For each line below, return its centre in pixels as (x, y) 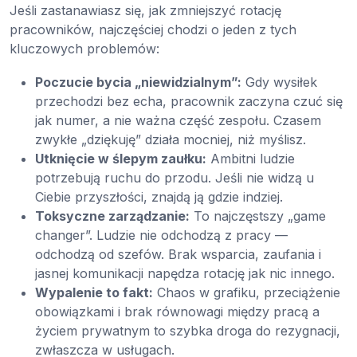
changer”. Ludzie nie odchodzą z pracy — (161, 235)
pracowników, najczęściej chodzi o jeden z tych (153, 30)
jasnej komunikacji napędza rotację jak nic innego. (185, 274)
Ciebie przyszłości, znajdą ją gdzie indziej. (159, 197)
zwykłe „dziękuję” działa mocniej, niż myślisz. (171, 140)
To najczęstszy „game (258, 216)
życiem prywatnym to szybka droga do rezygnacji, (188, 331)
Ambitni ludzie (251, 159)
